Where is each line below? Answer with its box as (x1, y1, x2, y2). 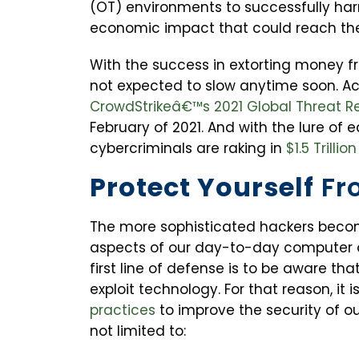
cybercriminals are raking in (90, 139, 286, 159)
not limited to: (90, 321, 186, 341)
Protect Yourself (90, 169, 314, 206)
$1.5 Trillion (286, 139, 357, 159)
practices (90, 301, 159, 321)
